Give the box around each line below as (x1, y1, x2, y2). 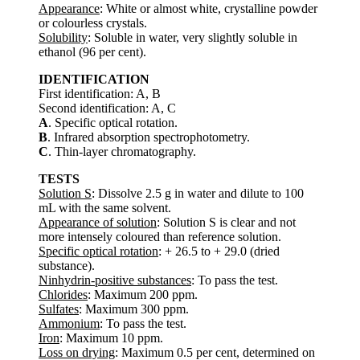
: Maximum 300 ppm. (79, 301, 189, 316)
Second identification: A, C (39, 100, 176, 115)
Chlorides (39, 287, 88, 301)
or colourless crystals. (39, 15, 147, 30)
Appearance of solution (39, 215, 157, 229)
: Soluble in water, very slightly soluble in (88, 30, 297, 44)
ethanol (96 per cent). (39, 44, 146, 59)
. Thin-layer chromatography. (48, 144, 196, 158)
